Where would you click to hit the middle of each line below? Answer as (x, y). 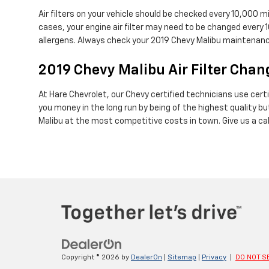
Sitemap (182, 257)
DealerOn (147, 257)
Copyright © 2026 (91, 257)
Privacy (214, 257)
